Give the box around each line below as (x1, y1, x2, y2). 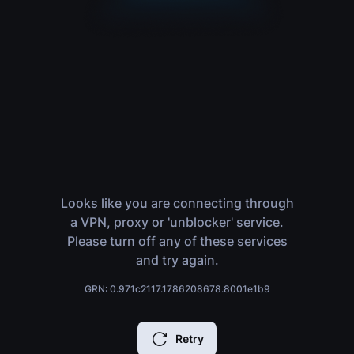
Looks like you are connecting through (60, 195, 294, 211)
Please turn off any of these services (66, 233, 288, 249)
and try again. (135, 252, 219, 268)
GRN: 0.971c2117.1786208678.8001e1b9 (84, 283, 270, 295)
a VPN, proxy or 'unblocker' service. (70, 214, 284, 230)
